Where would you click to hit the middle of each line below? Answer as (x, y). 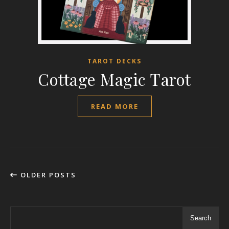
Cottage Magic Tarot (114, 79)
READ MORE (114, 106)
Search (201, 218)
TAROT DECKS (114, 61)
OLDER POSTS (47, 175)
